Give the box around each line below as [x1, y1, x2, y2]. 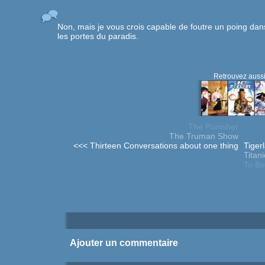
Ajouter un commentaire [69, 238, 178, 248]
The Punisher [188, 122, 238, 131]
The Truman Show [169, 131, 238, 141]
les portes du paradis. [57, 31, 138, 41]
